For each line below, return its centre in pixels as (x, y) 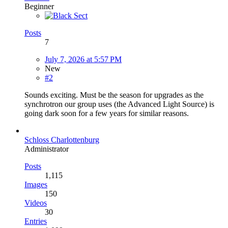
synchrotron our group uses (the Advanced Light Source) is (119, 104)
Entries (36, 221)
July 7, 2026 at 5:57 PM (83, 59)
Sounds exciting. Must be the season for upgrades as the (114, 95)
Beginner (39, 6)
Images (36, 184)
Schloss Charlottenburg (62, 139)
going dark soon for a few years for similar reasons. (107, 113)
